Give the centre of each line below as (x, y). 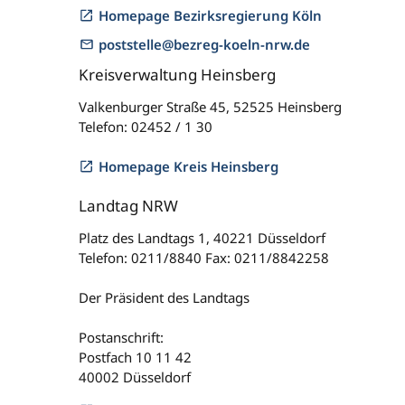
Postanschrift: (121, 337)
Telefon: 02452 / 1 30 (146, 127)
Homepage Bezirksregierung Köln (210, 15)
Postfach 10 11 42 (135, 357)
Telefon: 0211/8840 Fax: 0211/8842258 (204, 258)
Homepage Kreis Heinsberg (188, 166)
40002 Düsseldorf (135, 377)
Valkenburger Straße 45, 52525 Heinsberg (210, 107)
